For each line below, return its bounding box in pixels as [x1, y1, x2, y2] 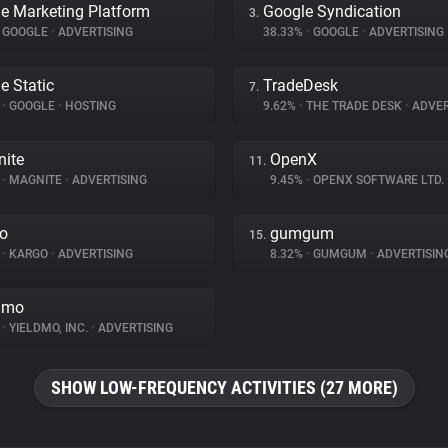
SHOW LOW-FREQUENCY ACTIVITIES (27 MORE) [50, 377, 398, 398]
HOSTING [62, 99, 116, 113]
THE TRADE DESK [303, 99, 405, 113]
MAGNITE [6, 173, 65, 187]
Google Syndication [263, 2, 401, 21]
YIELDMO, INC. [6, 321, 91, 335]
